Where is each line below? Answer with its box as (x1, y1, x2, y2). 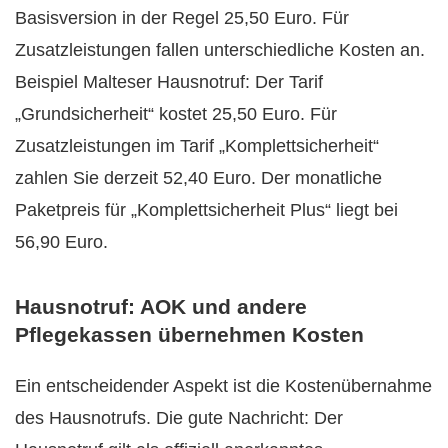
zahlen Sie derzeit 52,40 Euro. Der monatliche (15, 167, 382, 188)
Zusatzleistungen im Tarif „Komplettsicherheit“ (15, 135, 379, 156)
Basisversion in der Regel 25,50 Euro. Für (15, 7, 349, 28)
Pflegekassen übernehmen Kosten (15, 323, 364, 347)
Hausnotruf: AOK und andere (15, 295, 307, 319)
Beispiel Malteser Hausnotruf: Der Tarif (15, 71, 323, 92)
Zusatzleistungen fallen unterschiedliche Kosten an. (15, 39, 425, 60)
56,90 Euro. (15, 231, 108, 252)
